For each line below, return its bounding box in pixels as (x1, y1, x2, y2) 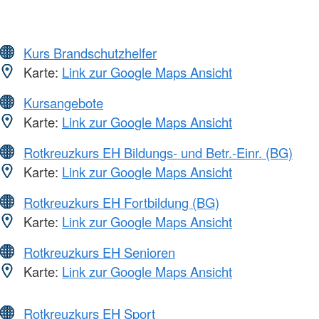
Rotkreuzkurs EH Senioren (23, 243, 175, 262)
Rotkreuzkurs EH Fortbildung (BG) (23, 193, 219, 212)
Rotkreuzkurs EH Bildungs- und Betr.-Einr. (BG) (23, 143, 293, 162)
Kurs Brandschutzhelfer (23, 43, 157, 63)
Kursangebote (23, 93, 103, 113)
